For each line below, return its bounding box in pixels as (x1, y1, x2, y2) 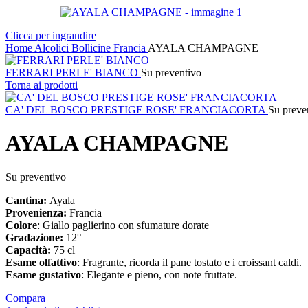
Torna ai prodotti (5, 79, 78, 91)
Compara (5, 291, 45, 304)
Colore (5, 219, 37, 231)
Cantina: (5, 194, 49, 206)
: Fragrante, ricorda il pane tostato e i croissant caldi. (77, 256, 302, 268)
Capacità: (5, 243, 51, 256)
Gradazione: (5, 231, 66, 243)
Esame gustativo (5, 268, 81, 280)
